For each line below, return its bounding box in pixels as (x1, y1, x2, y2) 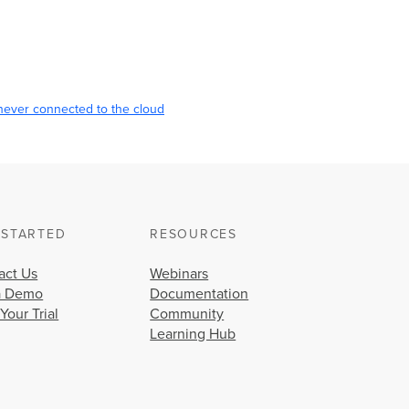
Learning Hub (150, 324, 236, 343)
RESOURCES (150, 225, 237, 242)
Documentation (150, 284, 249, 303)
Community (150, 304, 225, 323)
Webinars (150, 264, 209, 283)
